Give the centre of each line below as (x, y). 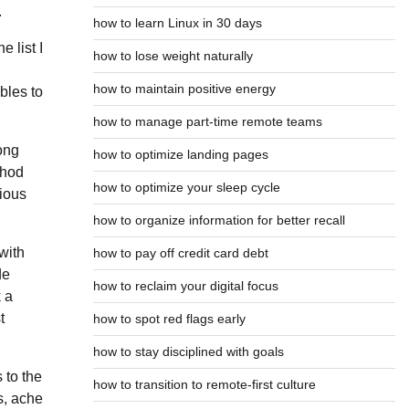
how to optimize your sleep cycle (186, 187)
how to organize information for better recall (219, 220)
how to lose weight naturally (173, 56)
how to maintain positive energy (184, 89)
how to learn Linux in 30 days (177, 23)
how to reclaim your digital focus (185, 286)
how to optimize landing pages (180, 154)
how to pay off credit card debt (180, 253)
